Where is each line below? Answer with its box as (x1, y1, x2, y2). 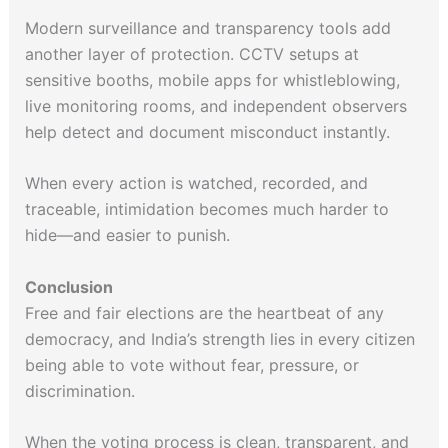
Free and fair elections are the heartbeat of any (24, 302, 384, 323)
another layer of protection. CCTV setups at (24, 43, 359, 64)
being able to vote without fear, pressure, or (24, 354, 359, 375)
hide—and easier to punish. (24, 225, 230, 246)
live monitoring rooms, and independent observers (24, 95, 407, 116)
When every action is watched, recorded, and (24, 173, 368, 194)
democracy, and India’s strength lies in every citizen (24, 328, 415, 349)
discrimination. (24, 380, 140, 401)
